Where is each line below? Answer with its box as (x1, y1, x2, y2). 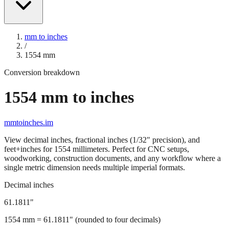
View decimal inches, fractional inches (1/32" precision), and (4, 153, 200, 162)
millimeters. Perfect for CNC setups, (71, 162, 189, 171)
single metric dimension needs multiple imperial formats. (4, 180, 185, 190)
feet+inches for (4, 162, 54, 171)
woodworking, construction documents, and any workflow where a (4, 171, 221, 180)
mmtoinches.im (4, 135, 53, 145)
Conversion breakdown (4, 86, 80, 95)
